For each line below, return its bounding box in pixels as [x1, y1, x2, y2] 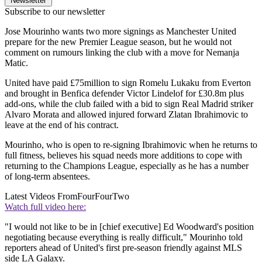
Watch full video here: [5, 201, 86, 212]
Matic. [5, 57, 28, 68]
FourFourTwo [77, 191, 129, 201]
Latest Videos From [5, 191, 77, 201]
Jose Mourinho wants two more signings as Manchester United [5, 26, 236, 36]
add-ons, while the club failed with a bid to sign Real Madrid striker [5, 98, 253, 109]
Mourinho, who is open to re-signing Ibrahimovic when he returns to [5, 139, 257, 150]
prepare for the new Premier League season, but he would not [5, 36, 232, 47]
